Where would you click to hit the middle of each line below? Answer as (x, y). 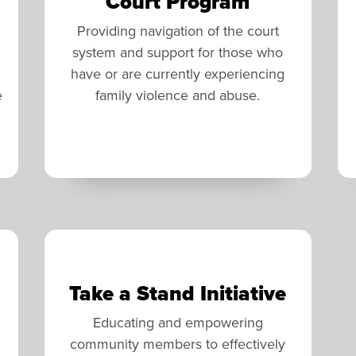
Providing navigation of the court (178, 30)
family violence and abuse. (178, 95)
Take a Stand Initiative (178, 293)
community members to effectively (178, 343)
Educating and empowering (178, 322)
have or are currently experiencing (178, 73)
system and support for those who (178, 52)
